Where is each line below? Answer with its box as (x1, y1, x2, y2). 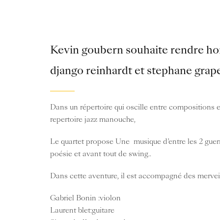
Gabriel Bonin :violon (50, 193, 121, 203)
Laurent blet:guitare (50, 205, 114, 216)
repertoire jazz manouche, (50, 114, 136, 125)
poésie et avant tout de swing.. (50, 149, 151, 159)
